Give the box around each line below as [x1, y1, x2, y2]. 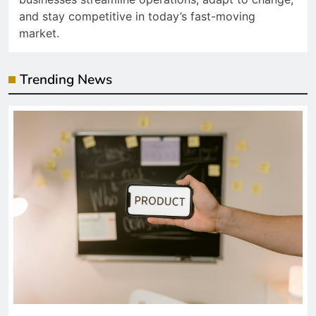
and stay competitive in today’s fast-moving [19, 9, 255, 24]
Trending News [20, 71, 112, 90]
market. [19, 26, 59, 41]
